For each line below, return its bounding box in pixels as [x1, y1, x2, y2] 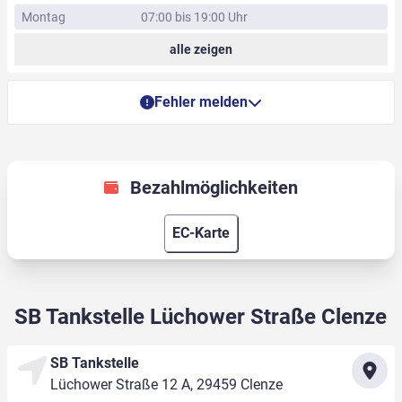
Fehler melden [153, 93, 248, 111]
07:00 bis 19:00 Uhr [141, 10, 249, 25]
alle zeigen [169, 42, 232, 57]
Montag [22, 10, 66, 25]
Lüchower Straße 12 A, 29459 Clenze [50, 376, 283, 394]
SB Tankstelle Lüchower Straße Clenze [14, 304, 388, 330]
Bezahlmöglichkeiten [129, 177, 298, 199]
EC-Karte [171, 224, 230, 242]
